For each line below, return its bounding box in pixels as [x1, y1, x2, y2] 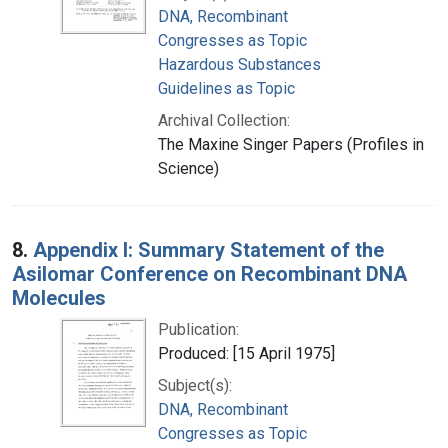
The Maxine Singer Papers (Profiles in [158, 134, 424, 154]
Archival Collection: [158, 110, 290, 130]
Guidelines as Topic [158, 78, 295, 98]
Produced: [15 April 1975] [158, 343, 335, 363]
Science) [158, 158, 219, 178]
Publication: [158, 319, 239, 339]
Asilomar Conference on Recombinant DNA [12, 261, 407, 286]
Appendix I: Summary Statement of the [33, 237, 384, 262]
